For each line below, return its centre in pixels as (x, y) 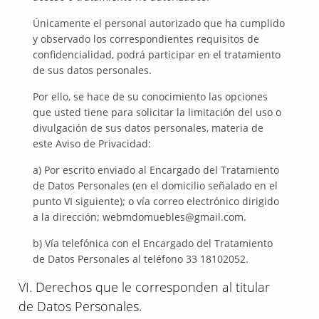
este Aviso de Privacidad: (92, 143)
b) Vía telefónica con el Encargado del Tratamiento (153, 243)
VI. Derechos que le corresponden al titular (145, 287)
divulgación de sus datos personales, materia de (148, 128)
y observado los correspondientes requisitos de (146, 39)
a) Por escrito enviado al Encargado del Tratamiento (156, 170)
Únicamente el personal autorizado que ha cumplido (159, 23)
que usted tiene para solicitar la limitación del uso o (157, 112)
